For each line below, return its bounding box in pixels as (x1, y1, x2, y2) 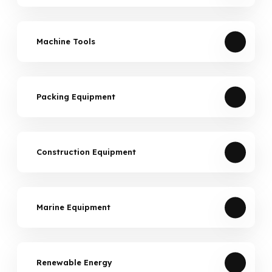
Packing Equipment (36, 92, 115, 102)
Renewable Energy (36, 257, 112, 268)
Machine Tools (36, 36, 95, 47)
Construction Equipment (36, 147, 136, 157)
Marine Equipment (36, 202, 110, 212)
